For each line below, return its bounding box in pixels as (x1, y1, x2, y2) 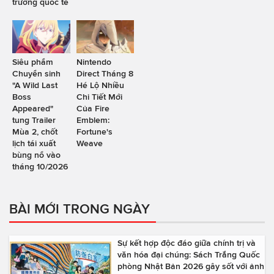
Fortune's (76, 126, 113, 136)
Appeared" (12, 103, 53, 113)
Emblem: (76, 114, 109, 125)
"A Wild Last (12, 80, 57, 90)
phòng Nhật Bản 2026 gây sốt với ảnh (117, 261, 264, 271)
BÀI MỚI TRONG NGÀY (9, 201, 150, 216)
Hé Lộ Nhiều (76, 80, 124, 90)
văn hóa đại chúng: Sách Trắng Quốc (117, 249, 260, 259)
